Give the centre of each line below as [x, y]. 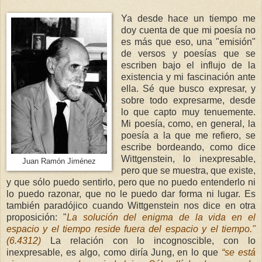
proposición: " [37, 217]
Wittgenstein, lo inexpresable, [188, 158]
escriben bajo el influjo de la [188, 65]
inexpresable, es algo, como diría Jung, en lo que [114, 252]
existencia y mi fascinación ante [188, 77]
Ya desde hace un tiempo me [188, 18]
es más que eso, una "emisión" [188, 42]
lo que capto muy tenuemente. [188, 112]
